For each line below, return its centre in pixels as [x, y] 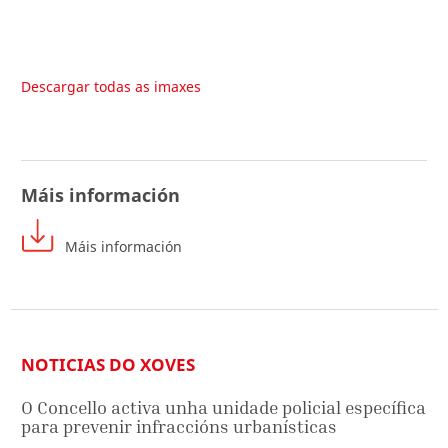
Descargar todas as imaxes [111, 87]
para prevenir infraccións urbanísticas [179, 427]
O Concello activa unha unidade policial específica [223, 408]
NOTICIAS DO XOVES [108, 365]
